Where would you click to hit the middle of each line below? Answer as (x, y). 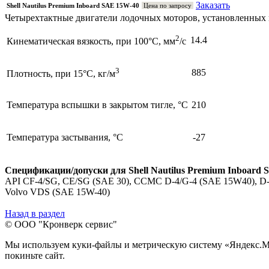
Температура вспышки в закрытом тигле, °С (97, 104)
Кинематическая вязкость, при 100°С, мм (91, 41)
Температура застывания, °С (65, 137)
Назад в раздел (35, 213)
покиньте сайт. (35, 255)
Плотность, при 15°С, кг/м (61, 74)
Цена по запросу (168, 5)
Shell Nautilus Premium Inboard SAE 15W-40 (73, 5)
